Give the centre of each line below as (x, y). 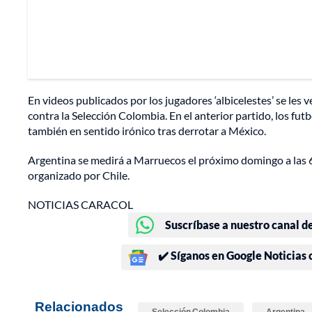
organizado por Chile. (79, 175)
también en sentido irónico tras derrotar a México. (147, 131)
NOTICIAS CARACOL (80, 205)
